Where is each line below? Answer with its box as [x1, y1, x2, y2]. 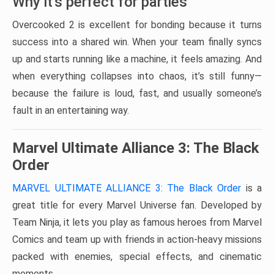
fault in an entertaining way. [12, 104, 129, 116]
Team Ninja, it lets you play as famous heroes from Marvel [12, 216, 262, 228]
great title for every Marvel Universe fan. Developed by [12, 199, 262, 211]
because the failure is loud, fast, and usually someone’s [12, 87, 262, 99]
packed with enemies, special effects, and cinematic [12, 250, 262, 262]
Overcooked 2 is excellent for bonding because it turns [12, 18, 262, 31]
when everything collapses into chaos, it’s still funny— [12, 70, 262, 82]
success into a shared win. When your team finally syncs [12, 35, 262, 48]
